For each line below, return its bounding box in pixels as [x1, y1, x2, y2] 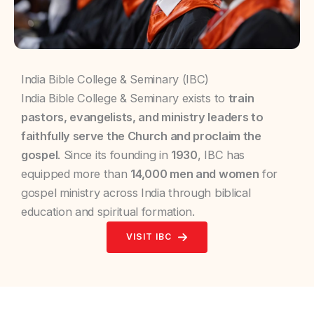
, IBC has [197, 147, 245, 162]
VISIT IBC [126, 231, 172, 243]
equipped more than [21, 166, 131, 181]
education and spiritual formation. [21, 204, 195, 219]
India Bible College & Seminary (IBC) [21, 71, 210, 86]
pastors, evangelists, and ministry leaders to [21, 109, 264, 124]
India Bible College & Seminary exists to [21, 90, 228, 105]
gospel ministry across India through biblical [21, 185, 251, 200]
